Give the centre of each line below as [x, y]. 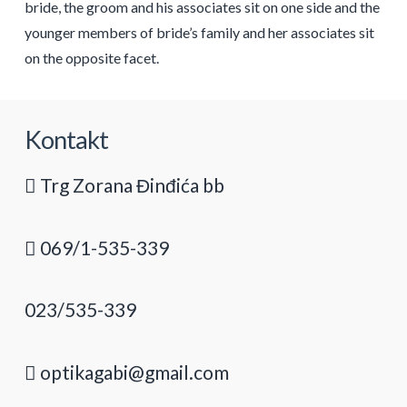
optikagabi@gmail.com [132, 372]
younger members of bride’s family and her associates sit [199, 32]
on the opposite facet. [91, 57]
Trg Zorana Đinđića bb [130, 185]
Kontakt [66, 139]
